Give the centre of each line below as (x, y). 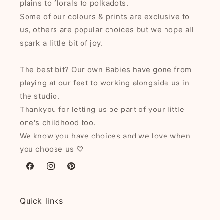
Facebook (42, 171)
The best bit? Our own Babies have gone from (106, 69)
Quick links (41, 201)
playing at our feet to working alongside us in (105, 83)
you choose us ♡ (52, 149)
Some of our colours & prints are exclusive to (105, 16)
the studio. (40, 96)
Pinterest (82, 171)
